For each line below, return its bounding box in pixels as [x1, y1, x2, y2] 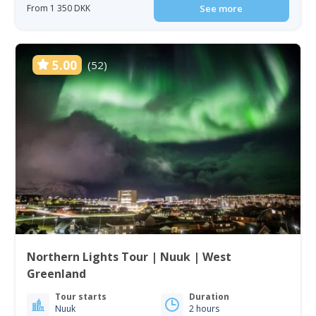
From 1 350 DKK [27, 1, 91, 14]
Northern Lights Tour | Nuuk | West [27, 248, 232, 265]
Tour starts [55, 290, 107, 303]
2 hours [189, 302, 219, 315]
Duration [189, 290, 229, 303]
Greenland [27, 265, 87, 281]
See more [200, 1, 243, 15]
